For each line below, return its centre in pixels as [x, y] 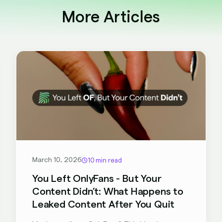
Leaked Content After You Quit [104, 205]
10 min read [105, 160]
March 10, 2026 [57, 160]
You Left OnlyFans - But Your [97, 179]
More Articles [111, 17]
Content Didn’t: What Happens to [108, 192]
